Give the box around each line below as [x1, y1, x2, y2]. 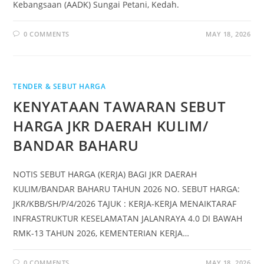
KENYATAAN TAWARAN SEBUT [13, 97, 226, 116]
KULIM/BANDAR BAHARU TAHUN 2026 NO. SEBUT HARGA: [13, 183, 240, 194]
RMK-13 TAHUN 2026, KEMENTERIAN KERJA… [13, 227, 190, 239]
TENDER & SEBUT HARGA [13, 81, 106, 91]
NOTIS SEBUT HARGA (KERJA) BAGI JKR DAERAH [13, 169, 197, 180]
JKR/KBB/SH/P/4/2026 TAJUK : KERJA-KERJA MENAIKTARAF [13, 198, 237, 209]
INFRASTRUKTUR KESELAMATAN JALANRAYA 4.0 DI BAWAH [13, 213, 243, 224]
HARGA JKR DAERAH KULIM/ [13, 116, 209, 136]
